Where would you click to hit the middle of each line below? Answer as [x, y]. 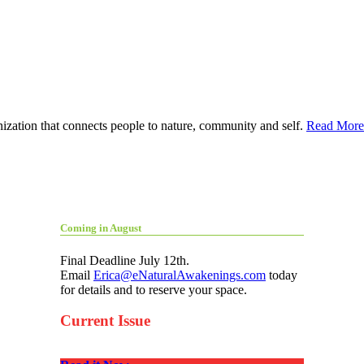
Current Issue [105, 321]
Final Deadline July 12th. [125, 260]
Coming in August [101, 227]
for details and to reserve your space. [154, 289]
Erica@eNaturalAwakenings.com [180, 275]
